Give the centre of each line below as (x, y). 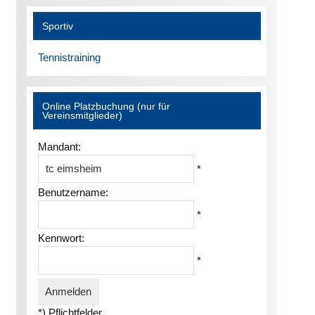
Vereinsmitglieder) (83, 115)
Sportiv (58, 26)
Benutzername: (73, 192)
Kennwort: (61, 238)
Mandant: (59, 146)
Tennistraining (69, 57)
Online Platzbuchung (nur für (107, 106)
